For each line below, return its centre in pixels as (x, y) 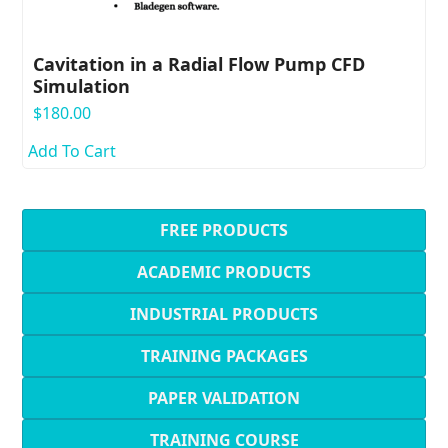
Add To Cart (72, 151)
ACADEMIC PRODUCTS (224, 272)
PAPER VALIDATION (224, 398)
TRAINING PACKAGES (224, 356)
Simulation (82, 86)
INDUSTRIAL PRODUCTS (224, 314)
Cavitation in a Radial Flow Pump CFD (199, 64)
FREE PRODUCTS (224, 230)
